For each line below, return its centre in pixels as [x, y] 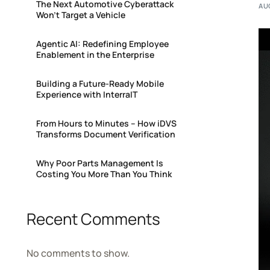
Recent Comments [93, 219]
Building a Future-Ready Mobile [100, 83]
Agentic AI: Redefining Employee [102, 44]
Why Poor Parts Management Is [99, 163]
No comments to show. [78, 253]
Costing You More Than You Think [104, 174]
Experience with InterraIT [86, 94]
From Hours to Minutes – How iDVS [106, 123]
